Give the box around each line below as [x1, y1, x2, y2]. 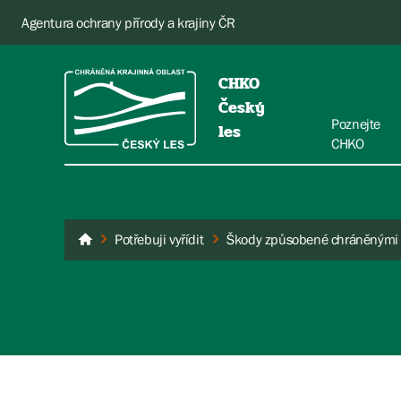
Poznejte [331, 115, 380, 132]
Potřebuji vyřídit [115, 231, 204, 247]
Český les [92, 233, 145, 249]
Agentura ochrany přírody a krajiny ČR [21, 14, 235, 30]
